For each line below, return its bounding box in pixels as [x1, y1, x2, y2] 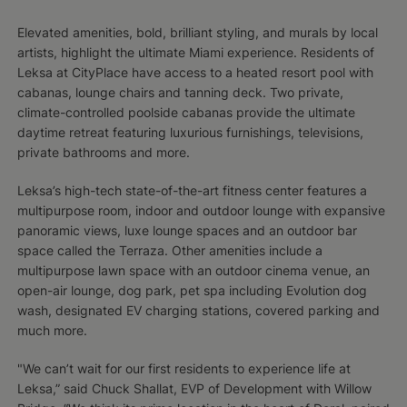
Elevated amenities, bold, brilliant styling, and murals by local [16, 25, 378, 41]
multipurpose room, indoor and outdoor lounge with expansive [16, 203, 385, 219]
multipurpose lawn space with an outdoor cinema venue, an [16, 263, 370, 279]
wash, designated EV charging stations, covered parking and [16, 303, 380, 319]
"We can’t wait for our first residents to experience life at [16, 361, 351, 377]
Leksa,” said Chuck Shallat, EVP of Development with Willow [16, 381, 372, 397]
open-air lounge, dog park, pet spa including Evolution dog [16, 283, 367, 299]
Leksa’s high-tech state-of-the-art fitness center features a [16, 183, 367, 199]
